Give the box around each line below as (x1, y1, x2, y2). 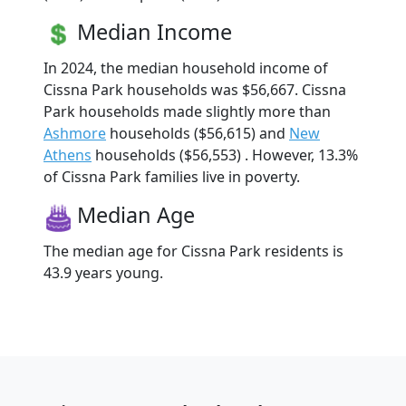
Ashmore (43, 122, 106, 143)
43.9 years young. (43, 262, 163, 283)
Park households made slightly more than (43, 101, 331, 121)
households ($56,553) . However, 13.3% (92, 144, 358, 165)
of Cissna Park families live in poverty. (43, 166, 300, 187)
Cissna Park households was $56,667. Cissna (43, 79, 346, 100)
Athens (43, 144, 92, 165)
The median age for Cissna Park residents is (43, 240, 343, 261)
